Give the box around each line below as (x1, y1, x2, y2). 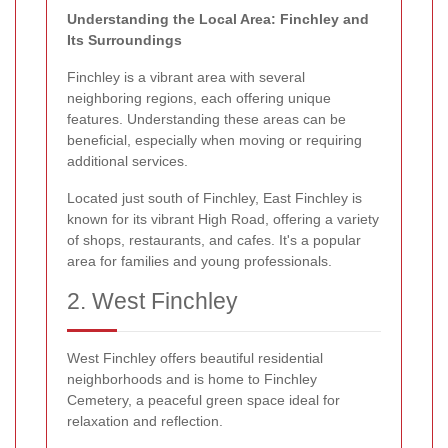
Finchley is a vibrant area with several (67, 68, 305, 85)
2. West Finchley (67, 287, 238, 314)
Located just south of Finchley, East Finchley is (67, 189, 362, 206)
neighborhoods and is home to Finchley (67, 370, 317, 387)
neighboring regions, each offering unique (67, 89, 331, 106)
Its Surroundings (67, 31, 182, 48)
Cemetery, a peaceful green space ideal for (67, 391, 340, 408)
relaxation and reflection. (67, 412, 223, 429)
